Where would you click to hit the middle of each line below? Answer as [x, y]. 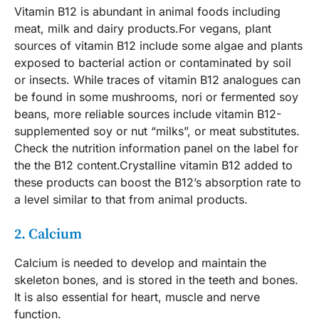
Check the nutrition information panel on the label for [156, 148]
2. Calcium [48, 235]
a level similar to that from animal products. [131, 200]
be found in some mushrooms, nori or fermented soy [156, 97]
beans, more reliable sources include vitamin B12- [148, 114]
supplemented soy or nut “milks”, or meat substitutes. [157, 131]
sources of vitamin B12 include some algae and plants [158, 46]
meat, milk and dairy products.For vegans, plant [143, 29]
